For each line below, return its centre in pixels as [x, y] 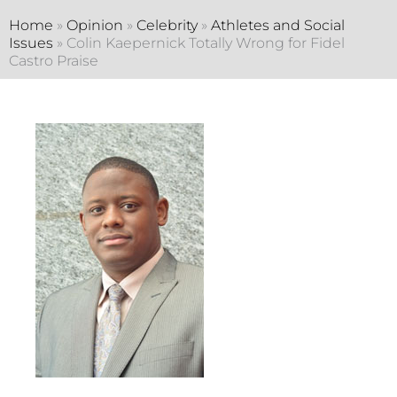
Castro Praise [54, 60]
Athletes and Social [278, 25]
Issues [31, 43]
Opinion [95, 25]
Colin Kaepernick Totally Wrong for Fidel [206, 43]
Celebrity [167, 25]
